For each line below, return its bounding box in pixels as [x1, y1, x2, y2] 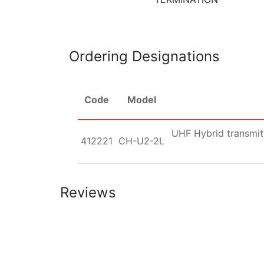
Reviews [60, 183, 116, 201]
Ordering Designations [69, 47, 220, 65]
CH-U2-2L [118, 134, 164, 147]
